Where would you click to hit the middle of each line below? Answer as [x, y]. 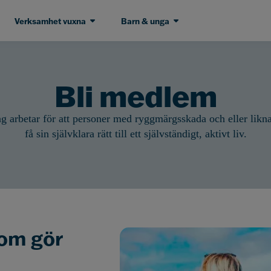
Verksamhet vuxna [50, 21]
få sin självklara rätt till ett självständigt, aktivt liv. [135, 134]
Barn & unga [145, 21]
